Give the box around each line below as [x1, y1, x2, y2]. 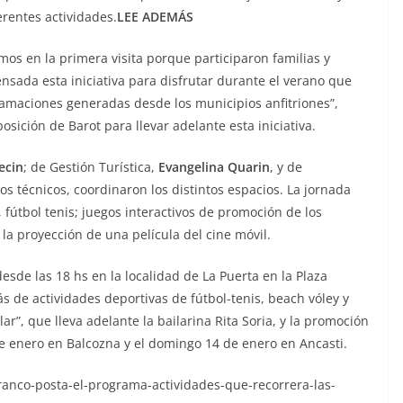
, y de [270, 157, 302, 175]
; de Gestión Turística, [23, 157, 158, 175]
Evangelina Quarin [158, 157, 270, 175]
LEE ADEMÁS [117, 7, 193, 25]
